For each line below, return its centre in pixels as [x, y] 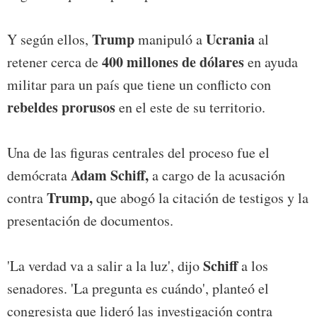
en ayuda [271, 62]
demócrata [39, 175]
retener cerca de [54, 62]
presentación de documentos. [90, 221]
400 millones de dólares [173, 62]
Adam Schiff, [110, 175]
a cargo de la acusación [217, 175]
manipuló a [170, 40]
